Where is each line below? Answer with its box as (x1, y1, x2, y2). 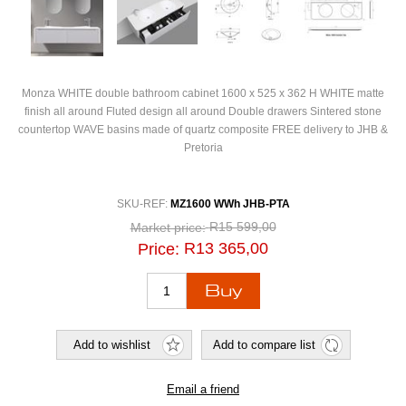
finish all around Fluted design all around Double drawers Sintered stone (24, 105, 382, 118)
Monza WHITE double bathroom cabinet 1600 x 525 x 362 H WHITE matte (22, 87, 384, 100)
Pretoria (183, 141, 223, 154)
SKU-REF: (116, 198, 170, 210)
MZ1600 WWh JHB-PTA (169, 198, 290, 210)
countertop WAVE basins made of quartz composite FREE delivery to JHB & (18, 123, 388, 136)
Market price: (130, 220, 206, 236)
